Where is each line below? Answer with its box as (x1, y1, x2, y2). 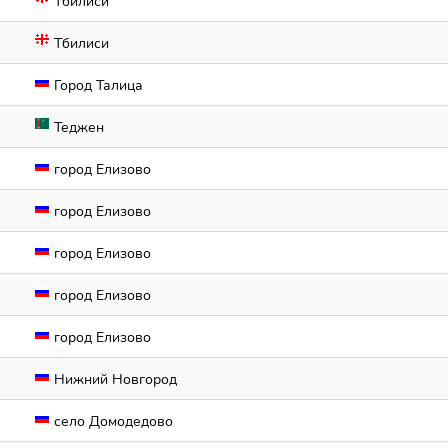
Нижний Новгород (50, 370, 177, 389)
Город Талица (50, 76, 143, 95)
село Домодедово (50, 412, 173, 431)
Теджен (50, 118, 104, 137)
